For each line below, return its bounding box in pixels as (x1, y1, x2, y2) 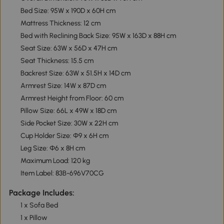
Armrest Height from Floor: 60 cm (20, 94, 123, 103)
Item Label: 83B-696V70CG (20, 169, 104, 178)
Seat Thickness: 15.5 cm (20, 56, 93, 65)
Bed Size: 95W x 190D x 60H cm (20, 6, 115, 15)
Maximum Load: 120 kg (20, 156, 90, 165)
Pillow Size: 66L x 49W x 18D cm (20, 106, 116, 115)
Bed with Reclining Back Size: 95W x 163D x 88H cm (20, 31, 176, 40)
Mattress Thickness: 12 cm (20, 19, 100, 28)
